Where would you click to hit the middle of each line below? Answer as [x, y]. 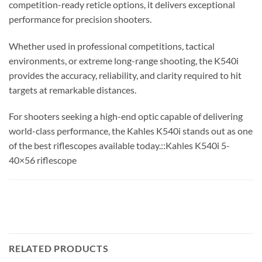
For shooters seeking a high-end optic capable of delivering [126, 116]
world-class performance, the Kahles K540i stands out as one [131, 131]
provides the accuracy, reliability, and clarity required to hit [125, 75]
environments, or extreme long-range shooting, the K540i [124, 60]
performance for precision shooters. [80, 19]
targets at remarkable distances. [73, 89]
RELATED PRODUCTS [59, 248]
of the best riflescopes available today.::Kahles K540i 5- [119, 146]
